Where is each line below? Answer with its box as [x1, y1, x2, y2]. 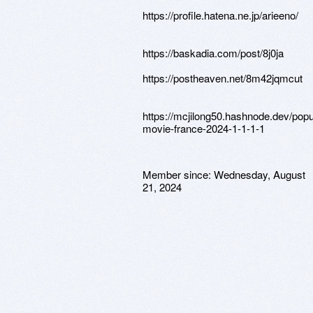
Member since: [143, 167, 214, 182]
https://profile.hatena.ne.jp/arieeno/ [143, 8, 298, 22]
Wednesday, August [214, 167, 305, 182]
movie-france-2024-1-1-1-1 [143, 121, 265, 136]
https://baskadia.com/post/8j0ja [143, 45, 284, 60]
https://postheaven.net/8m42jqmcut [143, 71, 303, 85]
